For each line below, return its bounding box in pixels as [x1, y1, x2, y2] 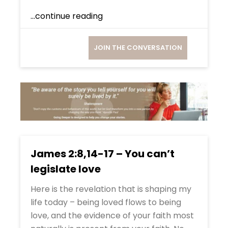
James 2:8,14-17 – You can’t [31, 146, 175, 161]
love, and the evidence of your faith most [31, 209, 194, 221]
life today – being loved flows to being [31, 196, 181, 208]
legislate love [31, 161, 101, 176]
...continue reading [31, 10, 103, 22]
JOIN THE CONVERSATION [94, 42, 182, 52]
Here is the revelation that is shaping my [31, 183, 191, 195]
